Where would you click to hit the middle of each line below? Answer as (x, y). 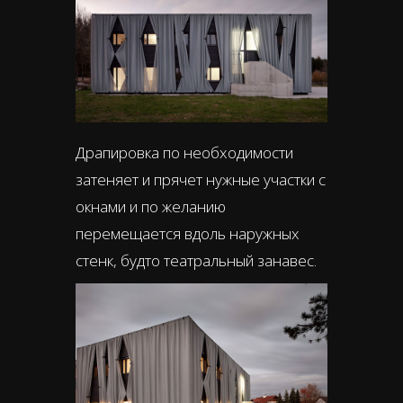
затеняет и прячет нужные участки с (201, 179)
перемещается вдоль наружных (188, 233)
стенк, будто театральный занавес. (196, 260)
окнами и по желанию (151, 206)
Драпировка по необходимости (184, 152)
